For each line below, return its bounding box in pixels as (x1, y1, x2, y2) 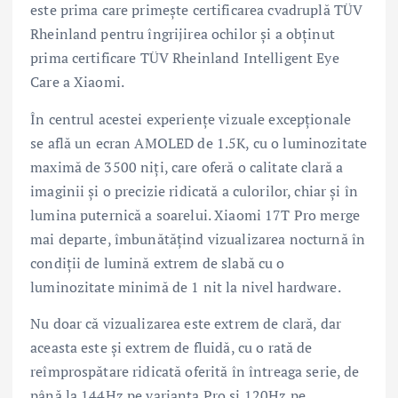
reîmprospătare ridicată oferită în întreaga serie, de (30, 361, 360, 381)
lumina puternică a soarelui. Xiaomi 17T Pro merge (30, 204, 360, 225)
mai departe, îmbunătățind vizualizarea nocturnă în (30, 228, 366, 249)
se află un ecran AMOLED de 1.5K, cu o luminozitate (30, 132, 368, 153)
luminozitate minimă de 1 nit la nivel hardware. (30, 276, 341, 297)
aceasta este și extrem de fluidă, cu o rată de (30, 337, 313, 357)
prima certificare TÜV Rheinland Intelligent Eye (30, 48, 339, 68)
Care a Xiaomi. (30, 72, 125, 92)
